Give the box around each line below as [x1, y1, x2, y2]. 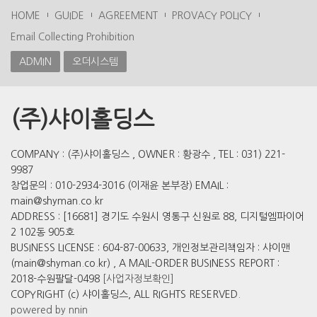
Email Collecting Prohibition [11, 32, 134, 42]
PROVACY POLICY [172, 11, 252, 21]
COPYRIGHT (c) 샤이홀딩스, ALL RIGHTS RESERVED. [11, 289, 241, 299]
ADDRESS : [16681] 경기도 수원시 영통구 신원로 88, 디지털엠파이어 [11, 212, 304, 221]
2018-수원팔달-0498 [11, 274, 103, 284]
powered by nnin [11, 305, 88, 315]
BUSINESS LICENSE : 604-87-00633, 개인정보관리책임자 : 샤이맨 [11, 243, 290, 253]
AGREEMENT [98, 11, 158, 21]
